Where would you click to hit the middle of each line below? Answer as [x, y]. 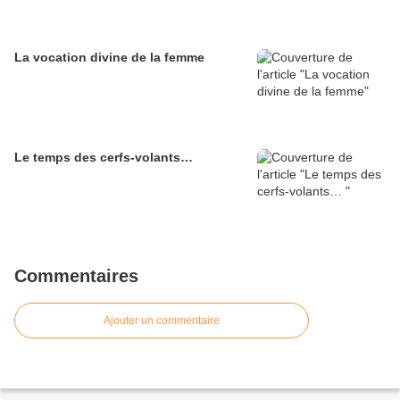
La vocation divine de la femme [109, 58]
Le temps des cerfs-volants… [105, 158]
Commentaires [76, 276]
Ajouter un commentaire [162, 321]
